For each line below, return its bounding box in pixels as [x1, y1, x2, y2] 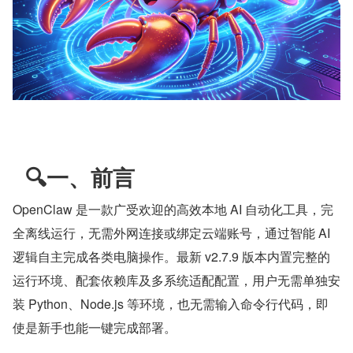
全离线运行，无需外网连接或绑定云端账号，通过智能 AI [13, 223, 330, 242]
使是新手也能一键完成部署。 [13, 318, 176, 336]
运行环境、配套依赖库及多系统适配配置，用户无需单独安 [13, 270, 340, 289]
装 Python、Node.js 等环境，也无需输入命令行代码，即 [13, 294, 329, 313]
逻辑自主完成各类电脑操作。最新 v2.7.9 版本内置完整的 [13, 247, 330, 266]
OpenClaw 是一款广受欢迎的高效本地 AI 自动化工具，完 [13, 199, 333, 218]
